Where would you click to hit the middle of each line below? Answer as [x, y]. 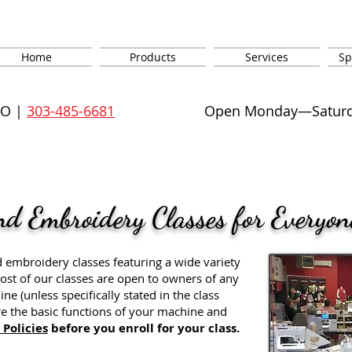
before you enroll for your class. [144, 328]
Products [153, 57]
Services [267, 57]
